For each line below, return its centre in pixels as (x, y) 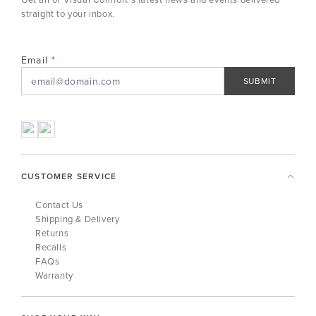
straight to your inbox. (68, 14)
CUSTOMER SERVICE (69, 176)
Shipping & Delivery (78, 219)
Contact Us (59, 205)
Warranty (54, 275)
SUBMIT (260, 81)
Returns (52, 233)
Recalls (51, 247)
